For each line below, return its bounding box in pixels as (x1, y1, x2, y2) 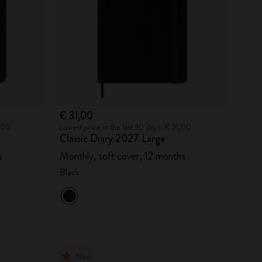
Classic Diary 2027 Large (59, 130, 166, 146)
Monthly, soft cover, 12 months (59, 148, 185, 164)
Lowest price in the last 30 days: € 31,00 (59, 120, 191, 133)
